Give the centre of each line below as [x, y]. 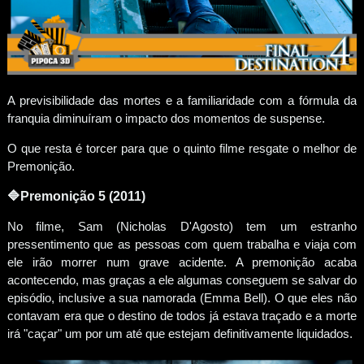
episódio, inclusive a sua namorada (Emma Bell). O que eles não [182, 297]
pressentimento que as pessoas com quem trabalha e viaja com [182, 244]
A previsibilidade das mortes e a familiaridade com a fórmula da [182, 100]
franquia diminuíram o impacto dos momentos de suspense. [167, 118]
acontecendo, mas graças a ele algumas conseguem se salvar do [182, 279]
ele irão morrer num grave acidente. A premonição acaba [182, 262]
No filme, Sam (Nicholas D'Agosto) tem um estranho [182, 226]
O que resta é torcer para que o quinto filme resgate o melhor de [182, 148]
